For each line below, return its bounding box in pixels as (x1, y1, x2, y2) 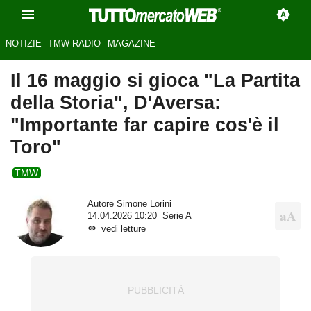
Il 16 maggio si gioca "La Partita (10, 69, 300, 92)
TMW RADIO (48, 38, 101, 49)
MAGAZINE (107, 38, 155, 49)
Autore (87, 199, 117, 209)
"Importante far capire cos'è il (10, 114, 279, 136)
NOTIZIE (5, 38, 42, 49)
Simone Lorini (116, 199, 171, 209)
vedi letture (101, 224, 146, 234)
